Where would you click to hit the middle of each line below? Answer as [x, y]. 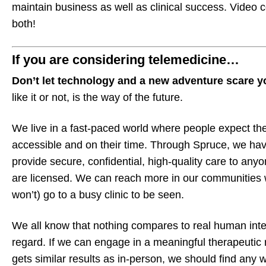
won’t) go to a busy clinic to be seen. [98, 195]
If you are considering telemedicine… [126, 60]
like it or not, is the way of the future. [97, 98]
